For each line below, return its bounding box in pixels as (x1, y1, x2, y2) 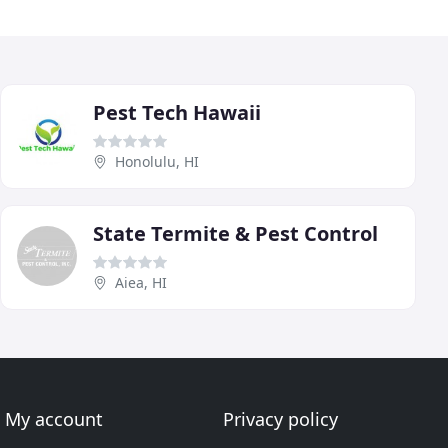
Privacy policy (222, 407, 338, 431)
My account (5, 407, 104, 431)
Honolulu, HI (115, 151, 199, 171)
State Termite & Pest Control (93, 219, 378, 247)
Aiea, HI (115, 272, 167, 292)
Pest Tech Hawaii (93, 98, 261, 126)
